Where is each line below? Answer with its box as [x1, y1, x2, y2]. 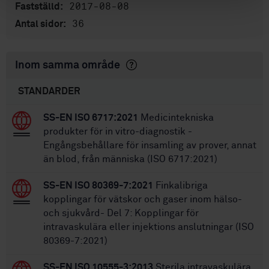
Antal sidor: [15, 19, 66, 29]
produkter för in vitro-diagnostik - [43, 126, 192, 136]
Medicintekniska [138, 112, 214, 122]
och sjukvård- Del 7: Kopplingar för [43, 208, 199, 218]
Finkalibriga [153, 180, 208, 190]
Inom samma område [15, 59, 120, 71]
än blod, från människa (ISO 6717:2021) [43, 154, 217, 164]
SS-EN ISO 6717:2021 [43, 112, 138, 122]
